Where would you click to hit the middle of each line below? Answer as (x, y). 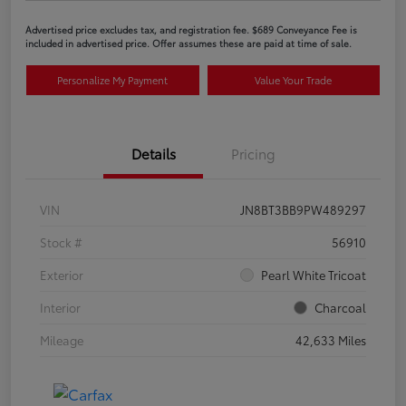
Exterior (62, 274)
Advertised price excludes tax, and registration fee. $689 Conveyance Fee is (191, 29)
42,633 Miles (331, 339)
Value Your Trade (294, 79)
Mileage (62, 339)
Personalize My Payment (113, 79)
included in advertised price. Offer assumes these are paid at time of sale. (188, 43)
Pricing (253, 153)
